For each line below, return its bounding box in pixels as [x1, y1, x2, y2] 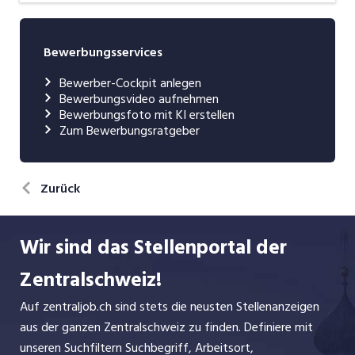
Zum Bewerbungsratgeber [59, 120, 200, 141]
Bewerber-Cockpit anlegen [59, 72, 201, 94]
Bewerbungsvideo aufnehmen [59, 88, 219, 109]
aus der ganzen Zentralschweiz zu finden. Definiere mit [20, 316, 313, 338]
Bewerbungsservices [44, 41, 162, 63]
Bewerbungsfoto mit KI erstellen [59, 104, 235, 125]
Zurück [40, 177, 80, 199]
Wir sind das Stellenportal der [20, 231, 287, 264]
